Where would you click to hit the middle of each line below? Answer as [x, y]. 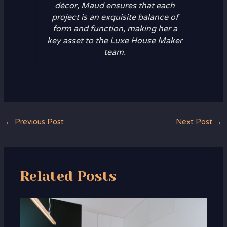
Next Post [195, 122]
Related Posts [68, 176]
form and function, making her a [115, 29]
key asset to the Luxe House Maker [115, 41]
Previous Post [38, 122]
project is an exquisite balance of [115, 17]
